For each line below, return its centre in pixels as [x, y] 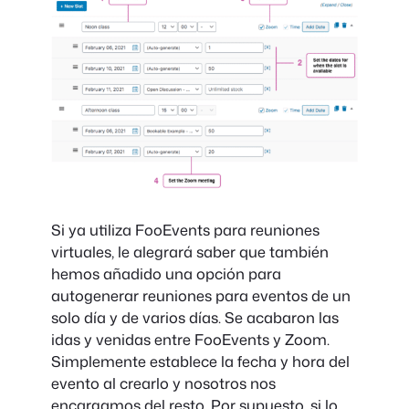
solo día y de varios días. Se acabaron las [195, 317]
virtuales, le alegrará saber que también [190, 251]
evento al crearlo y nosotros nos [163, 383]
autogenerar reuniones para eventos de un [201, 295]
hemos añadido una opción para [166, 273]
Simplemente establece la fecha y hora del [200, 361]
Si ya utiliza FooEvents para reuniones [185, 229]
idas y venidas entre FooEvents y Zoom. [190, 339]
